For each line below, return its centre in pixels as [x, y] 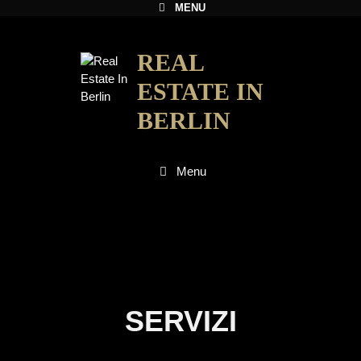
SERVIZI [180, 321]
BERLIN [184, 120]
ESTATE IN [201, 91]
